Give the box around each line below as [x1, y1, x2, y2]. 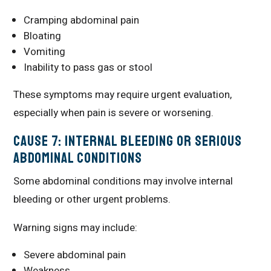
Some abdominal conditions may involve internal [13, 173, 233, 189]
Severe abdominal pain [24, 247, 126, 263]
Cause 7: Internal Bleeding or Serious [13, 131, 243, 150]
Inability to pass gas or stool [24, 59, 153, 75]
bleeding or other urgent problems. [13, 191, 171, 207]
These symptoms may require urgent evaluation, [13, 87, 232, 102]
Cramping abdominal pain [24, 12, 140, 28]
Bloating [24, 28, 62, 44]
